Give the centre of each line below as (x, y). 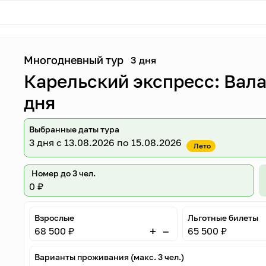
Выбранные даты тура (75, 129)
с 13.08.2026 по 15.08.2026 (118, 142)
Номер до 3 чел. (64, 173)
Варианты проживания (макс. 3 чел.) (110, 257)
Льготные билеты (223, 218)
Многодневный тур (74, 60)
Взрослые (55, 218)
